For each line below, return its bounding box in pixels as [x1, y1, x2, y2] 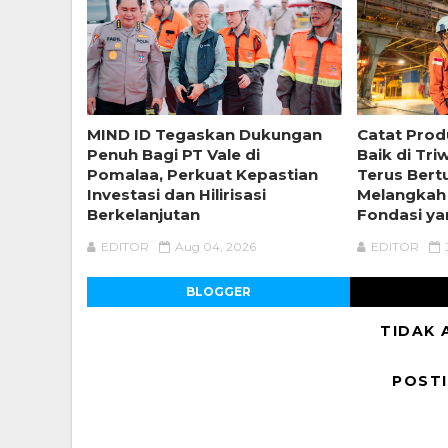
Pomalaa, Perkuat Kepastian [87, 164, 318, 184]
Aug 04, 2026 [175, 238, 256, 254]
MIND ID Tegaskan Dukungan [87, 124, 322, 144]
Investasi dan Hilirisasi [87, 184, 266, 204]
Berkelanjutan [87, 204, 200, 224]
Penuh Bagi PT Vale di [87, 144, 260, 164]
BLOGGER [185, 283, 251, 299]
